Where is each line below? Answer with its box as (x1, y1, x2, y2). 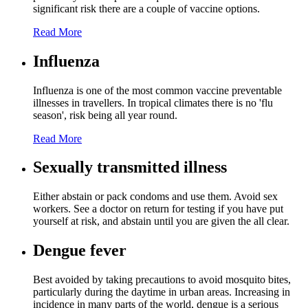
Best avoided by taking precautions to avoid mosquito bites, (33, 274, 291, 286)
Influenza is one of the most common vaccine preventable (33, 84, 282, 96)
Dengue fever (33, 241, 126, 260)
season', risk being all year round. (33, 109, 177, 121)
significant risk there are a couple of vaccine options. (33, 2, 260, 14)
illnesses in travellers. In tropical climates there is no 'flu (33, 96, 273, 109)
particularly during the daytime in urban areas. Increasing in (33, 286, 290, 298)
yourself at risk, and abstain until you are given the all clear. (33, 215, 289, 228)
